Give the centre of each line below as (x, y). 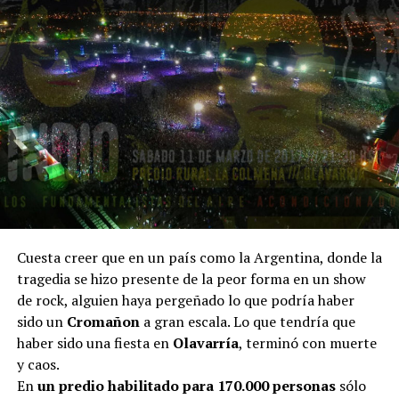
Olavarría (205, 343)
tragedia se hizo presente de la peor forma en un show (191, 279)
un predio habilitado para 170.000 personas (186, 386)
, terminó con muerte (307, 343)
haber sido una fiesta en (94, 343)
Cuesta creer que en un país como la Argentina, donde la (199, 258)
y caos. (38, 365)
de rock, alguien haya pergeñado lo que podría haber (185, 301)
